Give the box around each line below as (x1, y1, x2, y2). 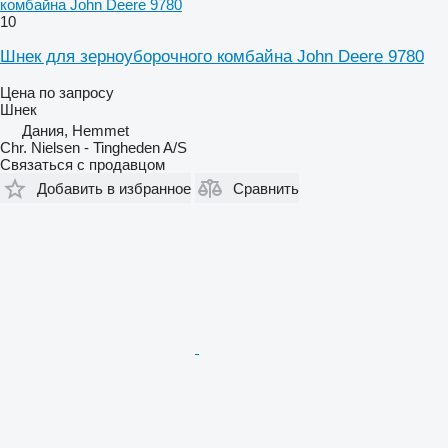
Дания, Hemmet (22, 122, 129, 139)
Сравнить (233, 179, 299, 197)
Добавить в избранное (37, 179, 191, 197)
